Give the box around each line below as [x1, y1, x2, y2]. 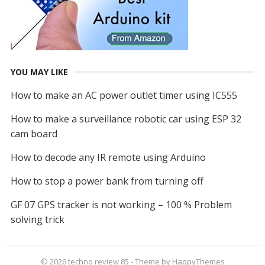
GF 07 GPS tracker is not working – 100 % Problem [10, 198, 232, 211]
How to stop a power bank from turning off [10, 174, 203, 188]
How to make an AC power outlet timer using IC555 [10, 89, 237, 102]
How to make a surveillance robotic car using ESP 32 [10, 112, 241, 125]
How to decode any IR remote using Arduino [10, 151, 206, 164]
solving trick [10, 213, 64, 226]
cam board [10, 127, 57, 140]
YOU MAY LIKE [10, 66, 68, 77]
